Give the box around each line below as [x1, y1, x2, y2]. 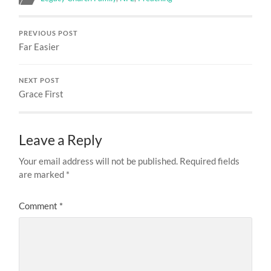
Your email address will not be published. [19, 155, 178, 167]
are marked [19, 169, 67, 180]
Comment [19, 200, 60, 212]
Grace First [19, 88, 64, 100]
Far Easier [19, 41, 60, 53]
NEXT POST [19, 77, 60, 85]
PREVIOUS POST [19, 30, 79, 38]
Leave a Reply [19, 132, 103, 149]
